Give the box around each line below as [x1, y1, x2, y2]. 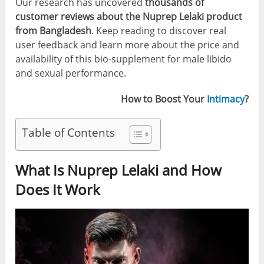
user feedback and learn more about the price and [15, 38, 240, 52]
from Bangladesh [15, 24, 92, 38]
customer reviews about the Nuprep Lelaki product [15, 10, 243, 24]
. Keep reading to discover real [91, 24, 227, 38]
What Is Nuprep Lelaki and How [15, 160, 222, 180]
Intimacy [206, 93, 245, 106]
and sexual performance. [15, 67, 127, 80]
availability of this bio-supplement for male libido [15, 52, 232, 66]
